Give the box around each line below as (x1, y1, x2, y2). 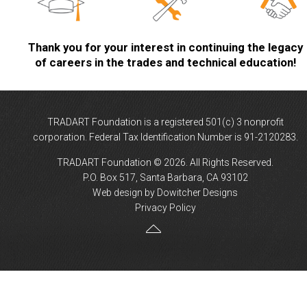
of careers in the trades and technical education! (34, 56, 296, 70)
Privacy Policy (134, 202, 196, 214)
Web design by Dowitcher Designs (93, 187, 238, 199)
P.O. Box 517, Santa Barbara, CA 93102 (82, 172, 248, 184)
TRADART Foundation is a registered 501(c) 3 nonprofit (47, 116, 284, 128)
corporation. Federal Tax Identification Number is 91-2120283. (32, 132, 298, 143)
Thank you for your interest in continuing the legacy (27, 40, 303, 55)
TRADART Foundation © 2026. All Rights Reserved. (57, 157, 274, 169)
